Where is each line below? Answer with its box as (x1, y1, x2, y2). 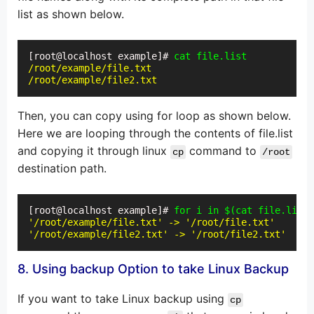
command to (186, 144, 260, 158)
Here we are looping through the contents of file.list (18, 126, 293, 141)
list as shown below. (18, 7, 124, 22)
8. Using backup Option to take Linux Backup (18, 261, 289, 277)
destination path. (18, 161, 107, 176)
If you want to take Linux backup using (18, 292, 228, 306)
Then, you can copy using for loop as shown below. (18, 109, 291, 123)
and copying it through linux (18, 144, 170, 158)
